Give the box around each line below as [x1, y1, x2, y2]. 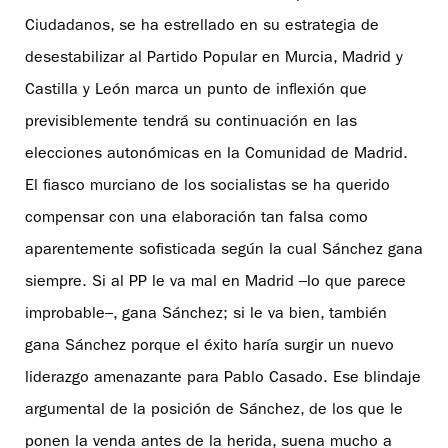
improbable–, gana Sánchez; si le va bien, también [25, 306, 387, 323]
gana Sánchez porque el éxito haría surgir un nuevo [25, 338, 394, 355]
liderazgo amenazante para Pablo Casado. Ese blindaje [25, 370, 421, 387]
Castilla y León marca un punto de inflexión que [25, 82, 367, 99]
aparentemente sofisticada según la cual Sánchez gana [25, 242, 423, 259]
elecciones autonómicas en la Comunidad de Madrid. [25, 146, 408, 163]
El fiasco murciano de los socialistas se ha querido [25, 178, 390, 195]
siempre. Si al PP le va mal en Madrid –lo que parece [25, 274, 406, 291]
